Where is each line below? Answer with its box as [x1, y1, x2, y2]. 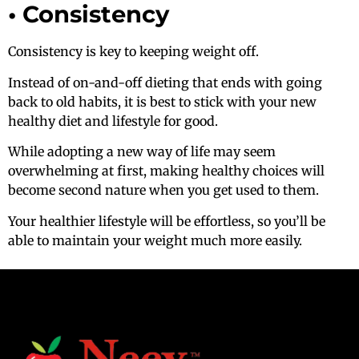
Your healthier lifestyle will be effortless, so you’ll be [8, 212, 325, 229]
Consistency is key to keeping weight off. [8, 43, 259, 60]
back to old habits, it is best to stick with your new [8, 93, 317, 110]
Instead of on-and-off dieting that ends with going [8, 74, 322, 91]
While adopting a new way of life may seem [8, 143, 276, 160]
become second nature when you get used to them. [8, 182, 319, 199]
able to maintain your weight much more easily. [8, 232, 302, 248]
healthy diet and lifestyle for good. [8, 112, 218, 129]
